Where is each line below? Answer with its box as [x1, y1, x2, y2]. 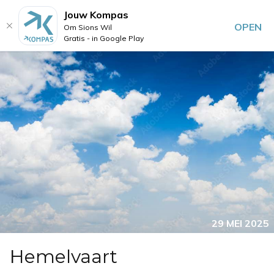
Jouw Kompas [64, 9, 128, 21]
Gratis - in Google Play [64, 34, 144, 43]
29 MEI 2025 [212, 217, 269, 230]
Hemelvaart [10, 245, 117, 268]
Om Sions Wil [64, 23, 112, 32]
